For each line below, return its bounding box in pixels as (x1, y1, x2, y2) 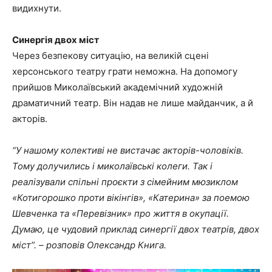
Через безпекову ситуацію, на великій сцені (12, 49, 209, 61)
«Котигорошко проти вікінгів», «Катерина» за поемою (12, 191, 250, 203)
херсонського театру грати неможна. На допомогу (12, 65, 237, 77)
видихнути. (12, 2, 61, 14)
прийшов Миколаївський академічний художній (12, 81, 223, 93)
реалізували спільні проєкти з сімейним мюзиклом (12, 175, 238, 188)
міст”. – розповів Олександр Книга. (12, 239, 166, 251)
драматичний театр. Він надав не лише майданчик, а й (12, 97, 253, 109)
